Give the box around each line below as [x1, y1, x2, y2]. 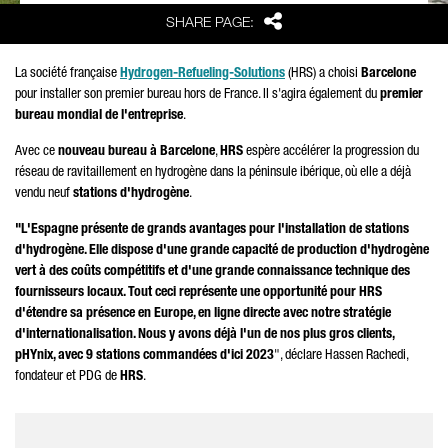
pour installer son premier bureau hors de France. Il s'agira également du [15, 88, 380, 102]
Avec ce [15, 145, 58, 159]
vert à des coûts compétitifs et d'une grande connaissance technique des [15, 265, 410, 279]
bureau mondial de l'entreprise [15, 109, 183, 123]
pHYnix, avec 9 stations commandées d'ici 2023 [15, 349, 274, 363]
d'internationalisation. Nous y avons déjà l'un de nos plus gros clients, [15, 328, 394, 342]
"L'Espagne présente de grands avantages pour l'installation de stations [15, 223, 409, 237]
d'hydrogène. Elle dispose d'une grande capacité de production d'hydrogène [15, 244, 429, 258]
